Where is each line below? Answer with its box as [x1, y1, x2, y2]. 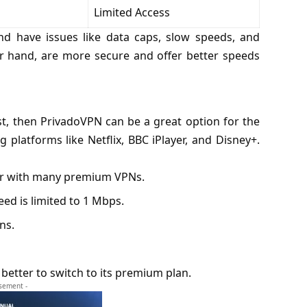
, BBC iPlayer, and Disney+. [121, 132, 260, 147]
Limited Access [93, 5, 170, 21]
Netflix [87, 132, 121, 147]
